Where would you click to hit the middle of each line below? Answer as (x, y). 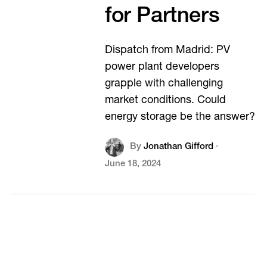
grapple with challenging (164, 84)
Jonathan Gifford (178, 147)
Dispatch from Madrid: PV (167, 51)
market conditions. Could (165, 101)
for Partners (162, 17)
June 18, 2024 (133, 164)
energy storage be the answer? (180, 117)
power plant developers (162, 67)
